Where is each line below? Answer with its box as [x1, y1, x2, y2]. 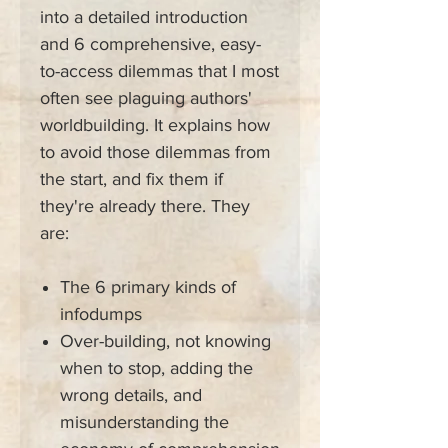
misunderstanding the [60, 412, 229, 433]
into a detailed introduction [40, 7, 248, 28]
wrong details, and [60, 385, 202, 406]
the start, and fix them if [40, 169, 223, 190]
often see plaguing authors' [40, 88, 252, 109]
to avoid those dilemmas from [40, 142, 271, 163]
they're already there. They [40, 196, 250, 217]
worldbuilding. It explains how [40, 115, 270, 136]
